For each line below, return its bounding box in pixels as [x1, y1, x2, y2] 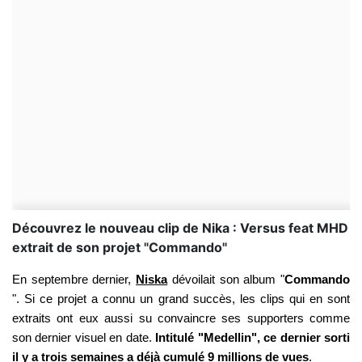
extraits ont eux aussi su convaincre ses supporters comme [12, 312, 350, 325]
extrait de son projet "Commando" [12, 239, 227, 255]
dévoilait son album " [167, 273, 285, 286]
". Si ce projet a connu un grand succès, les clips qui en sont [12, 293, 350, 305]
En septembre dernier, [12, 273, 137, 286]
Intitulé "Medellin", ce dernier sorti [155, 331, 351, 344]
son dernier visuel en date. [12, 331, 156, 344]
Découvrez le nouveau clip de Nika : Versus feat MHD [12, 220, 348, 236]
